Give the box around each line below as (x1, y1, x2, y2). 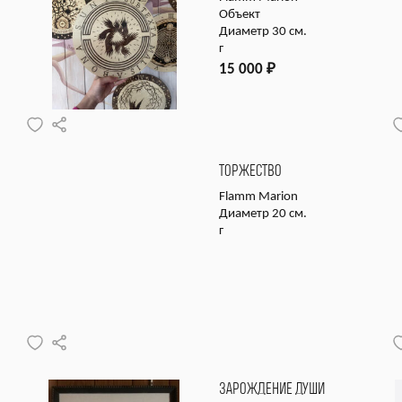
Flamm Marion (219, 190, 298, 204)
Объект (219, 8, 260, 22)
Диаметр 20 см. (219, 207, 307, 221)
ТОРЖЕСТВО (219, 163, 282, 179)
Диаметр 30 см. (219, 25, 307, 39)
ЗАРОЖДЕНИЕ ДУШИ (219, 381, 325, 397)
